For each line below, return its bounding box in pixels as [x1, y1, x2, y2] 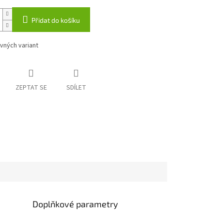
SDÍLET [66, 83, 86, 93]
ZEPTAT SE [15, 83, 47, 93]
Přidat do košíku [31, 16, 80, 25]
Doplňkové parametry [32, 198, 119, 209]
